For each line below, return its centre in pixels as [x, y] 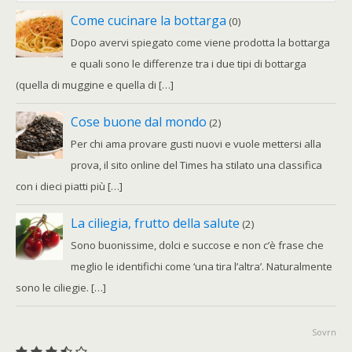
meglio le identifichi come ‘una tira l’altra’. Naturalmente [202, 267]
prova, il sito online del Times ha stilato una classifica [196, 165]
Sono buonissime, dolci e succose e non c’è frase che [197, 246]
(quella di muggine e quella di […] [95, 85]
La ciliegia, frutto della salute [155, 224]
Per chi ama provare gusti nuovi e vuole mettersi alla [196, 144]
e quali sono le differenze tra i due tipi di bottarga [189, 64]
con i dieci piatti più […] [69, 187]
